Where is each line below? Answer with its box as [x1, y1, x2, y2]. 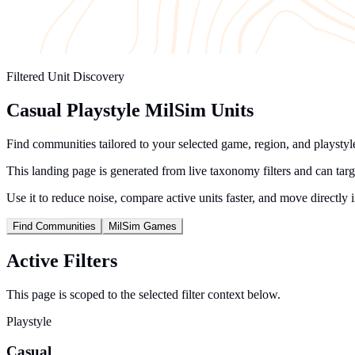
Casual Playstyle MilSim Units [6, 99, 254, 120]
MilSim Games [109, 219, 177, 232]
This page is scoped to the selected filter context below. [6, 287, 281, 301]
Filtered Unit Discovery [6, 70, 124, 83]
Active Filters [6, 250, 117, 271]
